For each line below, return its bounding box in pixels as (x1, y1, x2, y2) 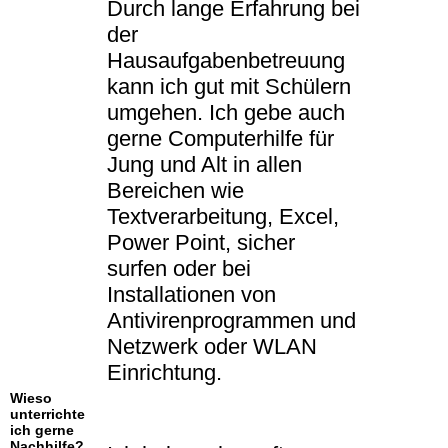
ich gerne (10, 422, 74, 439)
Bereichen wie (107, 178, 244, 204)
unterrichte (10, 406, 85, 423)
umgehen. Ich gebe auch (107, 100, 345, 126)
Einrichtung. (107, 360, 222, 386)
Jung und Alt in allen (107, 152, 302, 178)
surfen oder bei (107, 256, 251, 282)
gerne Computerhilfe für (107, 126, 334, 152)
